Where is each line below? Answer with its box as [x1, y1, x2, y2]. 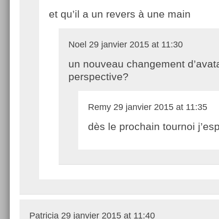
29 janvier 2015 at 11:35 [111, 102, 207, 112]
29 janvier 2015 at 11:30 [87, 39, 183, 49]
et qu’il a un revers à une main [49, 8, 191, 20]
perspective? [68, 70, 129, 82]
